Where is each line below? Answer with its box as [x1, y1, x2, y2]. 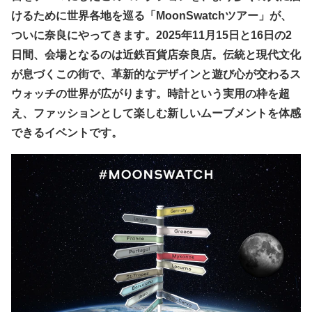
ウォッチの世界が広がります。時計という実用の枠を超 [11, 87, 290, 100]
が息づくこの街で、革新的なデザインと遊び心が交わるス [11, 68, 301, 80]
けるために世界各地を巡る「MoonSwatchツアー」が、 [11, 9, 292, 22]
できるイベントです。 [11, 126, 123, 139]
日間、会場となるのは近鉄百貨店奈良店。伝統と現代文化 [11, 48, 301, 61]
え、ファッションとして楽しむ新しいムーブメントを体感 [11, 107, 301, 119]
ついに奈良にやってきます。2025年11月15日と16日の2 [11, 29, 292, 41]
